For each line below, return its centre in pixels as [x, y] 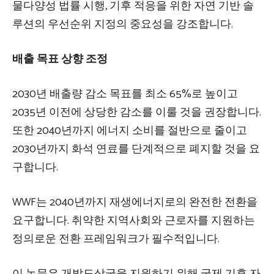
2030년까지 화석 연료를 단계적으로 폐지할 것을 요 [136, 150]
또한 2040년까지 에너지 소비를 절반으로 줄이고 [130, 131]
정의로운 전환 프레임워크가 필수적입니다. [116, 239]
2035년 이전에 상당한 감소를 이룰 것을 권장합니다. [137, 113]
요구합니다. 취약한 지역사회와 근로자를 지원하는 [134, 221]
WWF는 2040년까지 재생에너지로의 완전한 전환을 [135, 203]
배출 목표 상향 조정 [60, 60]
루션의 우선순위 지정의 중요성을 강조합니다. [123, 25]
